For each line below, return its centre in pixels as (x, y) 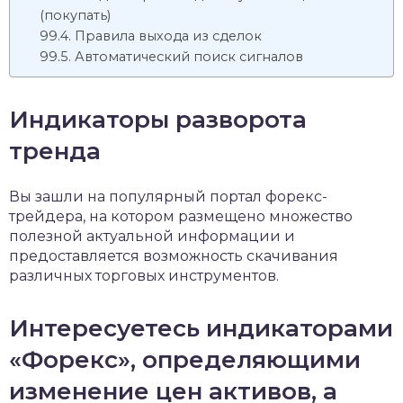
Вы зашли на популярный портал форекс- (168, 197)
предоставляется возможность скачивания (174, 256)
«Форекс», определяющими (185, 360)
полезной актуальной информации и (152, 236)
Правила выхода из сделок (168, 36)
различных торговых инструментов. (144, 276)
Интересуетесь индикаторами (201, 328)
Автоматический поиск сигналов (188, 57)
